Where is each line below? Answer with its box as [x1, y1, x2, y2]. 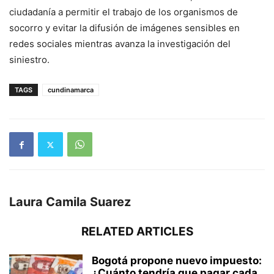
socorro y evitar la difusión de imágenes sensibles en [9, 22, 240, 34]
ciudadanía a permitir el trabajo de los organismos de [9, 6, 238, 18]
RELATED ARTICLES [81, 224, 193, 239]
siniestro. [9, 54, 50, 66]
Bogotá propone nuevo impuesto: [92, 254, 262, 267]
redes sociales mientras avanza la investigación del [9, 38, 231, 50]
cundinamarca [48, 86, 94, 95]
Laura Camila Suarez [9, 194, 131, 210]
